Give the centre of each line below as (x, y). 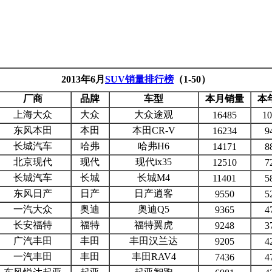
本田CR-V (154, 130)
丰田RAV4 (154, 256)
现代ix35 (154, 161)
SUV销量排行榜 (139, 79)
